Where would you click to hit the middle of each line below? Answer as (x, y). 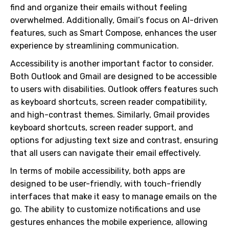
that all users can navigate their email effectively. (106, 153)
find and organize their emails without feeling (99, 7)
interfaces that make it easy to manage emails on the (113, 197)
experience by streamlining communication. (95, 46)
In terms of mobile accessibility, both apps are (98, 171)
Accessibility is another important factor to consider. (112, 64)
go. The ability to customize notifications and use (105, 209)
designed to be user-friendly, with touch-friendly (106, 184)
